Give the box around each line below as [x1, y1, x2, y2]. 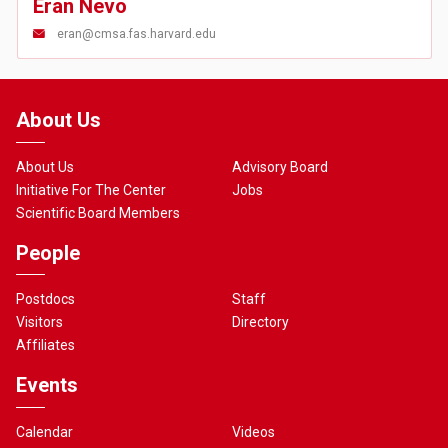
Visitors [16, 314, 64, 330]
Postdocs [16, 291, 76, 307]
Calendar [16, 423, 74, 440]
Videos [232, 423, 276, 440]
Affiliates [16, 337, 76, 353]
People [16, 240, 80, 265]
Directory [232, 314, 290, 330]
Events [16, 373, 78, 397]
